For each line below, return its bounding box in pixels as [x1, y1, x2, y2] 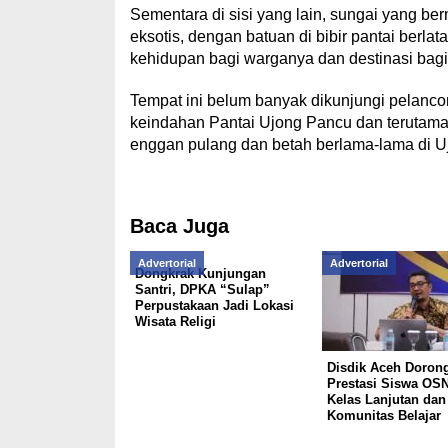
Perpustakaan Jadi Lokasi [134, 298, 294, 313]
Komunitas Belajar [326, 408, 441, 423]
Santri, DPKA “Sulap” [134, 282, 270, 297]
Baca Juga [129, 215, 229, 237]
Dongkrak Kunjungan [134, 266, 266, 281]
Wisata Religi [134, 314, 216, 329]
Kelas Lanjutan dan [326, 392, 446, 407]
